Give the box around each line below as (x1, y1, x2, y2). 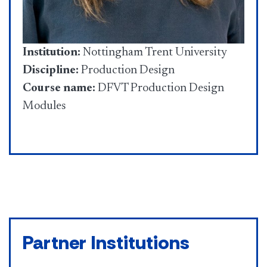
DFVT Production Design (98, 82, 224, 95)
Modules (23, 100, 66, 113)
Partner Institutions (23, 230, 190, 256)
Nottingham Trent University (80, 46, 227, 59)
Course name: (23, 82, 98, 95)
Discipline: (23, 64, 79, 77)
